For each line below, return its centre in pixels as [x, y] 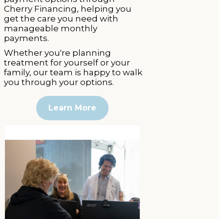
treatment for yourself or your [67, 62]
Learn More [72, 108]
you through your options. [59, 82]
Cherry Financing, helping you [68, 9]
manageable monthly [51, 28]
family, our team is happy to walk [73, 72]
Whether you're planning [57, 53]
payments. [26, 38]
